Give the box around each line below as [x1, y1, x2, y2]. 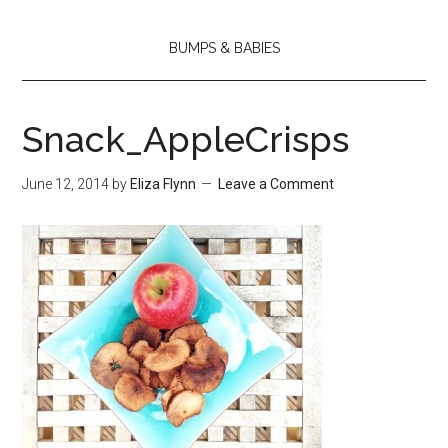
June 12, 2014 [22, 176, 110, 193]
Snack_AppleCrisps [22, 118, 350, 161]
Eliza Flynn [130, 176, 197, 193]
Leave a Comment [218, 176, 335, 193]
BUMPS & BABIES [168, 40, 280, 57]
